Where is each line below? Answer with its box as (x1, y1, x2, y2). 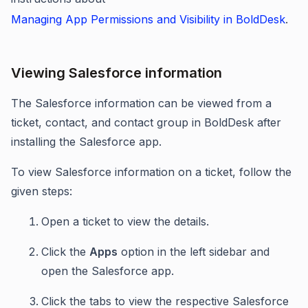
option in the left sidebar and (118, 245, 269, 259)
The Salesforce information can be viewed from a (11, 96, 272, 111)
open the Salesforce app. (41, 264, 174, 278)
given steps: (11, 184, 72, 199)
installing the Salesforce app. (11, 135, 162, 149)
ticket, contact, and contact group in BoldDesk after (11, 115, 281, 130)
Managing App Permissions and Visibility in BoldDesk (11, 12, 285, 27)
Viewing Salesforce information (11, 65, 222, 82)
